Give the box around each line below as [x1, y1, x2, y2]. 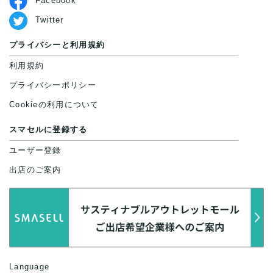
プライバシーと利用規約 [9, 40, 105, 49]
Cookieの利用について [9, 99, 99, 109]
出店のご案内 [9, 165, 62, 174]
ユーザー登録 [9, 145, 62, 155]
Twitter [35, 15, 64, 24]
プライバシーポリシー [9, 80, 96, 90]
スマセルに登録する [9, 124, 88, 134]
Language [9, 261, 50, 271]
